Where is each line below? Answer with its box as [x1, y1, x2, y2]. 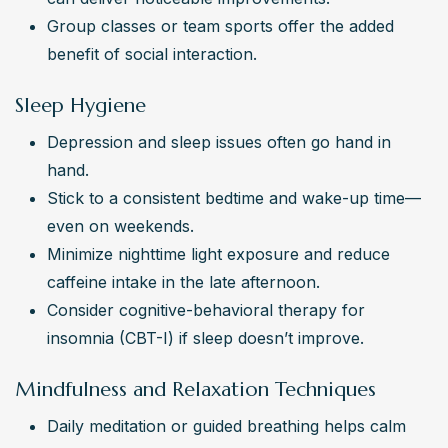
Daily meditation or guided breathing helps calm [47, 416, 406, 437]
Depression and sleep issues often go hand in [47, 132, 391, 153]
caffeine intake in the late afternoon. [47, 272, 320, 293]
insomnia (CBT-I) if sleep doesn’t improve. [47, 328, 364, 349]
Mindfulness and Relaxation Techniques [15, 377, 376, 403]
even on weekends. [47, 216, 194, 237]
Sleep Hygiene [15, 93, 146, 119]
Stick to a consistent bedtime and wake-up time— [47, 188, 421, 209]
